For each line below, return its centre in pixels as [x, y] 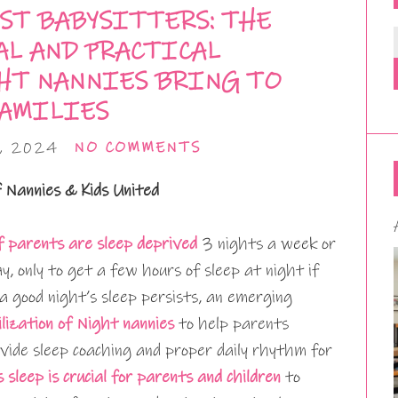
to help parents [231, 324]
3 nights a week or [267, 244]
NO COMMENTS [137, 148]
